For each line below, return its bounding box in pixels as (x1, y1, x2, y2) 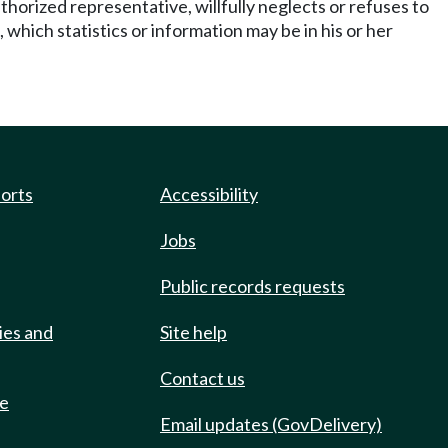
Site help (160, 321, 227, 343)
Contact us (160, 367, 245, 389)
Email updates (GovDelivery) (160, 413, 382, 435)
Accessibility (160, 183, 258, 205)
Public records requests (160, 275, 345, 297)
